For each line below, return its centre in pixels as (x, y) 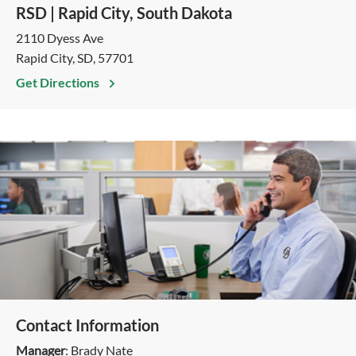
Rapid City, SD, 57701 (75, 58)
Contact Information (87, 325)
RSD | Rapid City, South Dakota (124, 13)
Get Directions (59, 82)
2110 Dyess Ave (60, 38)
